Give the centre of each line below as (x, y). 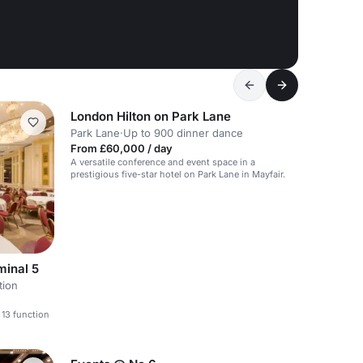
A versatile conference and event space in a (163, 162)
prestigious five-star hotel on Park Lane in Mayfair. (178, 175)
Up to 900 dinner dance (183, 133)
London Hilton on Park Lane (151, 117)
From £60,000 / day (122, 149)
